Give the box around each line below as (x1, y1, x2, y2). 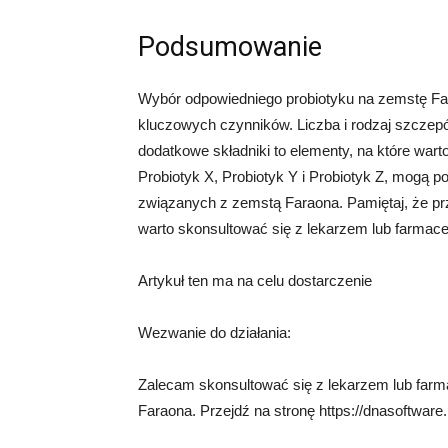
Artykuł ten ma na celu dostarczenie (138, 272, 372, 289)
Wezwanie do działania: (138, 324, 291, 341)
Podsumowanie (138, 31, 322, 63)
